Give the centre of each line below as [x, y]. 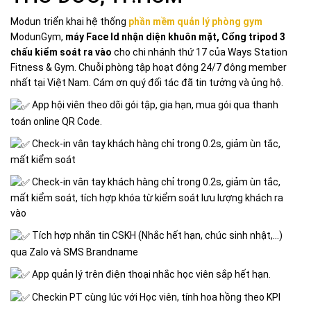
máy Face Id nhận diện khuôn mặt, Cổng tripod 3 [175, 37]
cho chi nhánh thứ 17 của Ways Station [200, 52]
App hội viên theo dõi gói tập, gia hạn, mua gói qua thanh [154, 105]
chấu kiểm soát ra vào [61, 52]
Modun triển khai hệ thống [69, 22]
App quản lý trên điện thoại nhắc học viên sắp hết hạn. [150, 274]
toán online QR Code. [56, 121]
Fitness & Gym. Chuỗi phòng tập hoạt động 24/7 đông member [149, 68]
